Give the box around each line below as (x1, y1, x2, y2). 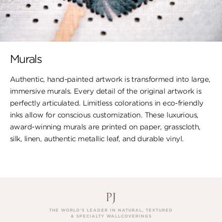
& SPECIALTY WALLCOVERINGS (70, 214, 152, 219)
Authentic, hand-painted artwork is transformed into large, (10, 75, 211, 84)
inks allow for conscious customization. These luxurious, (10, 111, 199, 119)
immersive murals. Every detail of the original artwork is (10, 87, 202, 96)
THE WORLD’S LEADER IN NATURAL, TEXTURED (49, 208, 173, 213)
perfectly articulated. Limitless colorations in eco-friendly (10, 99, 204, 108)
